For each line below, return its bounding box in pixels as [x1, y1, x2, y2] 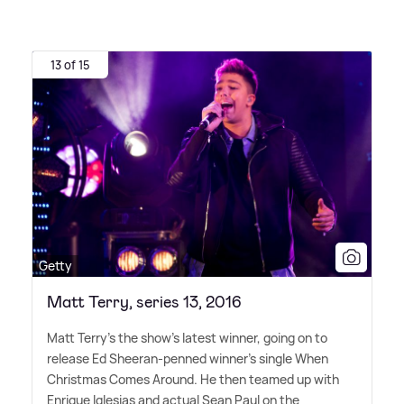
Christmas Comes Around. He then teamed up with [47, 371, 339, 389]
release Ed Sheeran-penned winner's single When [47, 350, 328, 368]
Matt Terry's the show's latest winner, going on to [47, 329, 327, 347]
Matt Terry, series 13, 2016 [47, 291, 242, 314]
